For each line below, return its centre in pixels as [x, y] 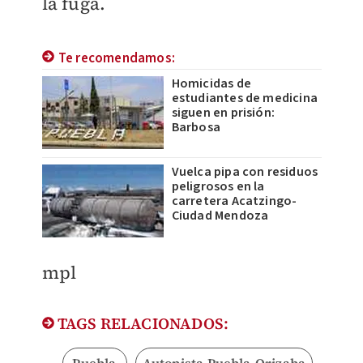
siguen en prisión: [223, 113]
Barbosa [196, 128]
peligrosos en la [218, 187]
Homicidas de [211, 84]
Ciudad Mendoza [220, 216]
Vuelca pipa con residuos [245, 172]
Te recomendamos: [116, 59]
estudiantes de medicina [245, 98]
